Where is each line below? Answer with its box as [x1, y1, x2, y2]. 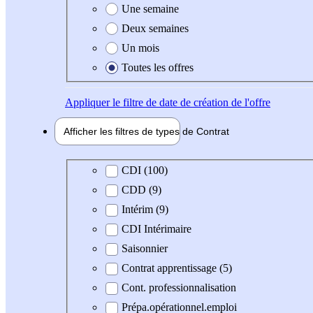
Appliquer [65, 96, 110, 108]
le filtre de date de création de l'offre [110, 96, 270, 108]
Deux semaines [122, 22, 189, 34]
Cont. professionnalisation [122, 282, 236, 294]
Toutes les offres [122, 61, 194, 73]
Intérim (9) [122, 203, 168, 216]
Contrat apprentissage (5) [122, 262, 232, 275]
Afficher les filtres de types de [64, 125, 196, 137]
